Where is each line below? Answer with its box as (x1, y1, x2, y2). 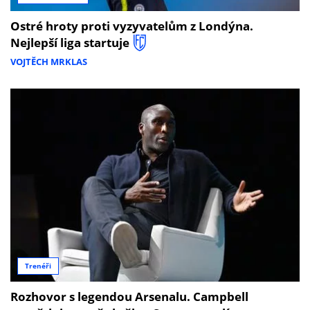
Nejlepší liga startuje (10, 34, 129, 51)
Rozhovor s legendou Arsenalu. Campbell (10, 288, 248, 304)
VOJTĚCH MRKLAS (10, 55, 87, 69)
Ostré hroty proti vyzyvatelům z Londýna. (10, 17, 253, 34)
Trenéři (25, 261, 51, 271)
